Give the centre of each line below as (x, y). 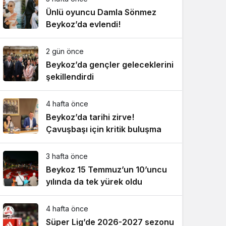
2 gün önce (65, 51)
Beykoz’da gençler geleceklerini (110, 65)
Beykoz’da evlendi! (83, 24)
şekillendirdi (70, 77)
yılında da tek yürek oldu (94, 182)
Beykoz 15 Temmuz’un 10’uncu (106, 169)
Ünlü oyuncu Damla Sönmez (101, 12)
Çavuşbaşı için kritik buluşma (104, 129)
